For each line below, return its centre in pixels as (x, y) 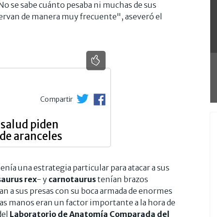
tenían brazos (122, 179)
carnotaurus (71, 179)
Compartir (57, 99)
